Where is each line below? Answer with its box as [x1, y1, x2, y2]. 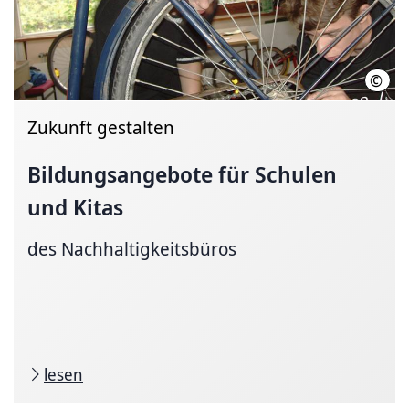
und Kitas [27, 191, 123, 222]
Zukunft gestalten [27, 114, 174, 140]
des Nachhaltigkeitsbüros [27, 236, 236, 261]
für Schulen [213, 158, 337, 189]
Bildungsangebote [27, 158, 213, 189]
